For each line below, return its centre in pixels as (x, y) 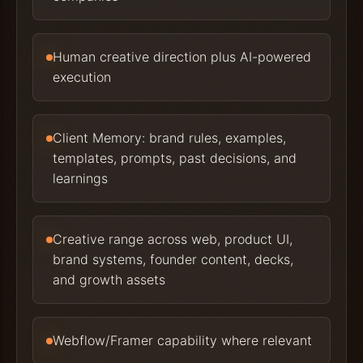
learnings (81, 179)
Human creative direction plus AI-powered (182, 57)
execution (82, 77)
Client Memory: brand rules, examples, (170, 138)
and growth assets (109, 280)
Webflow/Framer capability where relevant (183, 341)
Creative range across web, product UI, (173, 239)
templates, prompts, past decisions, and (175, 158)
